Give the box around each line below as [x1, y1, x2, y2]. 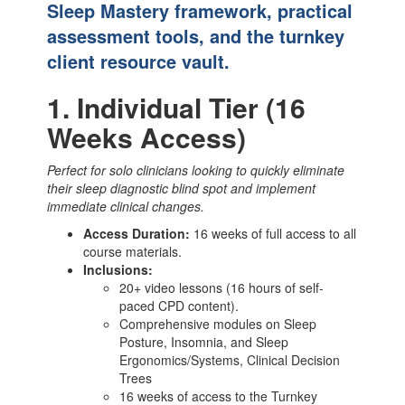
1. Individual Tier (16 [47, 87, 306, 127]
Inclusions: [83, 259, 154, 278]
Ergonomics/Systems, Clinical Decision [119, 350, 341, 369]
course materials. [83, 241, 183, 260]
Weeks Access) [47, 117, 247, 156]
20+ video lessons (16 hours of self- [119, 278, 325, 297]
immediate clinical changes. [47, 196, 205, 215]
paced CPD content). [119, 296, 240, 315]
